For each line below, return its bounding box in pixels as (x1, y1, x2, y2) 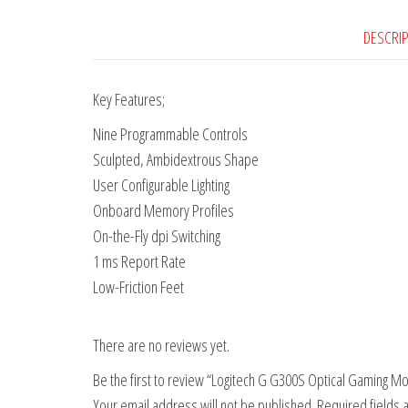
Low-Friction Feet (93, 276, 184, 299)
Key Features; (93, 88, 165, 111)
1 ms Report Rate (93, 250, 186, 273)
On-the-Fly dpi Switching (93, 225, 220, 248)
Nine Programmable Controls (93, 123, 248, 146)
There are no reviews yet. (93, 334, 229, 357)
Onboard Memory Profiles (93, 199, 234, 222)
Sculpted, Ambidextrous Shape (93, 148, 259, 171)
